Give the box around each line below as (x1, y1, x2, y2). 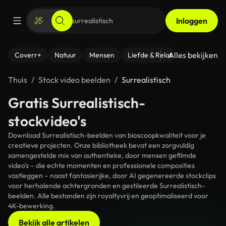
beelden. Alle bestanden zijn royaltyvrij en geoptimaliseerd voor (8, 191, 208, 200)
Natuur (54, 50, 76, 60)
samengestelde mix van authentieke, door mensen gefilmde (8, 151, 196, 160)
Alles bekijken (168, 50, 218, 60)
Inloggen (176, 16, 207, 26)
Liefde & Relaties (128, 50, 181, 60)
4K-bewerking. (8, 201, 55, 210)
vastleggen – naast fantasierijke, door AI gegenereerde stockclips (8, 171, 216, 180)
